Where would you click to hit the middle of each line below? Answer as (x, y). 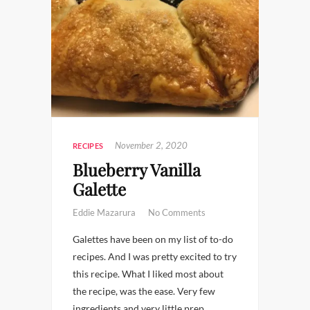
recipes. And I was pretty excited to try (155, 256)
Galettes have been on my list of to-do (153, 239)
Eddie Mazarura (105, 212)
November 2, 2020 (152, 145)
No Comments (177, 212)
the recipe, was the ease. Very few (144, 291)
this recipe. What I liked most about (148, 274)
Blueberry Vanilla (137, 170)
